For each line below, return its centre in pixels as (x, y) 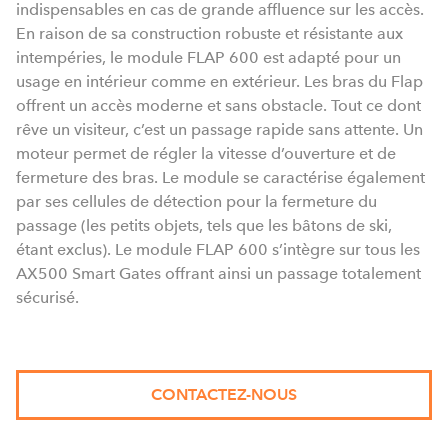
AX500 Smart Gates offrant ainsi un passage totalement (218, 273)
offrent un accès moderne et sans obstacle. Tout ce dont (218, 105)
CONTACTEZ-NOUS (224, 394)
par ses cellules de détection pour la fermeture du (196, 201)
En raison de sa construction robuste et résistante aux (209, 33)
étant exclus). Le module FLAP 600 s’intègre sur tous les (218, 249)
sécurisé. (47, 297)
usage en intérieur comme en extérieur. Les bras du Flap (219, 81)
